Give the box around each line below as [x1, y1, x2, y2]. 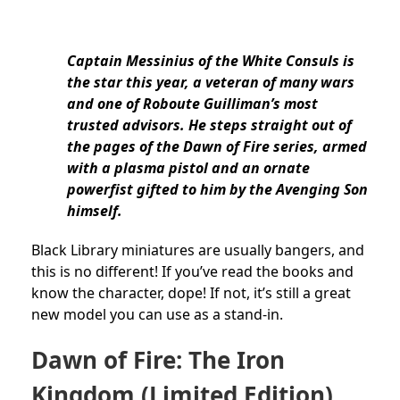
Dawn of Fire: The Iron [31, 344, 285, 377]
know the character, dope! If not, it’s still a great [31, 283, 351, 304]
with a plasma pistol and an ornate [67, 158, 310, 179]
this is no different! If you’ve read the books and [31, 262, 354, 282]
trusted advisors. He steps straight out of [67, 115, 352, 136]
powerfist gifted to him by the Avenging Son [67, 179, 368, 200]
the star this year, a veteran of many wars [67, 72, 354, 93]
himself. [67, 201, 122, 221]
